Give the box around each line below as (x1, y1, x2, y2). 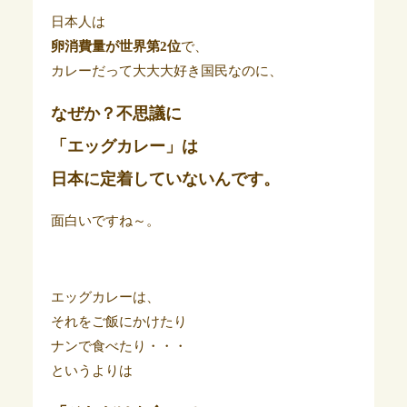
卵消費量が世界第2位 (50, 39, 181, 55)
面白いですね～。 (50, 213, 160, 229)
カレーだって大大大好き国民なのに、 (50, 64, 283, 79)
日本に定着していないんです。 (50, 170, 280, 189)
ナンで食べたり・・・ (50, 339, 187, 354)
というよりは (50, 363, 133, 379)
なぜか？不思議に (50, 104, 182, 124)
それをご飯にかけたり (50, 314, 187, 330)
